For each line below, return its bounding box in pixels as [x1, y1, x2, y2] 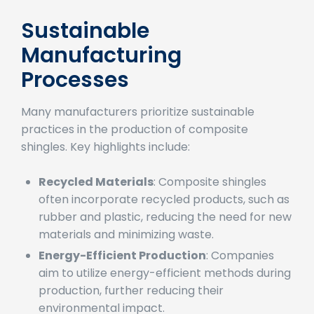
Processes [21, 84, 129, 114]
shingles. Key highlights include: [21, 158, 190, 175]
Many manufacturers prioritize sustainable [21, 123, 254, 139]
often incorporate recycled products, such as [39, 210, 289, 227]
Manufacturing [21, 60, 182, 90]
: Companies [206, 266, 274, 283]
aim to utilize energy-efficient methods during [39, 284, 291, 301]
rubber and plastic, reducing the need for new [39, 228, 292, 245]
